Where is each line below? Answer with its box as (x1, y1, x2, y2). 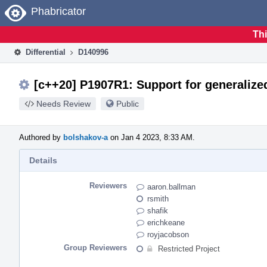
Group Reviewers (64, 243, 127, 252)
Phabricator (31, 5, 86, 17)
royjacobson (147, 229, 189, 239)
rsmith (147, 194, 169, 203)
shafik (147, 206, 168, 215)
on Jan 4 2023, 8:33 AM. (108, 132, 195, 142)
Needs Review (36, 98, 91, 108)
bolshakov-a (63, 132, 108, 142)
